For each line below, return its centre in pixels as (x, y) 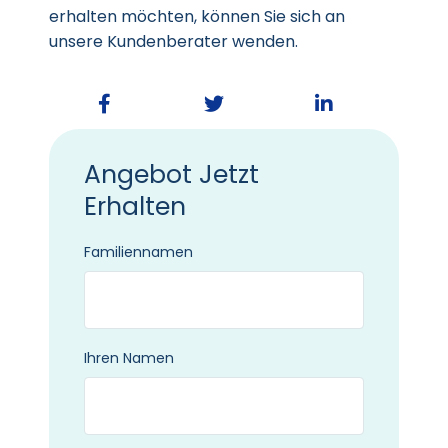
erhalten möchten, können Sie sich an (197, 16)
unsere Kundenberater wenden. (173, 41)
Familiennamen (138, 252)
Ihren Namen (129, 358)
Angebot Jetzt (171, 174)
